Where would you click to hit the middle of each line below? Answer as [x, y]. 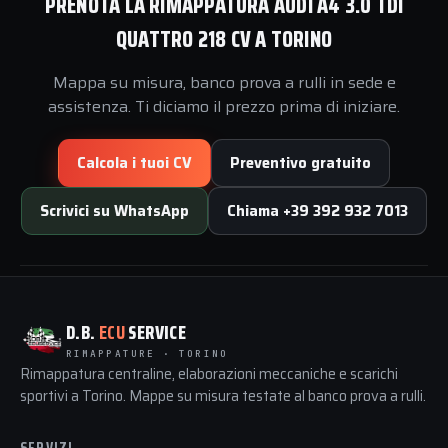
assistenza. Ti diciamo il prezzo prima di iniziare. [224, 106]
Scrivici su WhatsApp [114, 210]
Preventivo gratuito [300, 162]
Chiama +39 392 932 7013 [317, 210]
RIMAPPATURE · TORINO [147, 354]
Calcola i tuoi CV [134, 162]
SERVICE [156, 332]
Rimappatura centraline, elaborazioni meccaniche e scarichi [209, 373]
